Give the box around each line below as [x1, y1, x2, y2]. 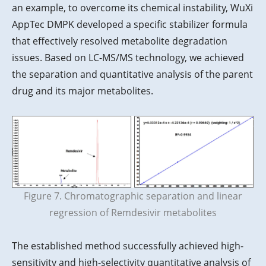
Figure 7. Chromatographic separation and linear [24, 189, 242, 202]
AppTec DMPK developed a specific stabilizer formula [12, 18, 248, 31]
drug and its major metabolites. [12, 84, 153, 98]
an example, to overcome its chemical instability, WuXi [12, 1, 253, 15]
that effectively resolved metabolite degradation [12, 34, 227, 48]
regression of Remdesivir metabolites [49, 205, 217, 219]
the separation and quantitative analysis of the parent [12, 68, 253, 81]
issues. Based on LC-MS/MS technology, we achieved [12, 51, 244, 65]
